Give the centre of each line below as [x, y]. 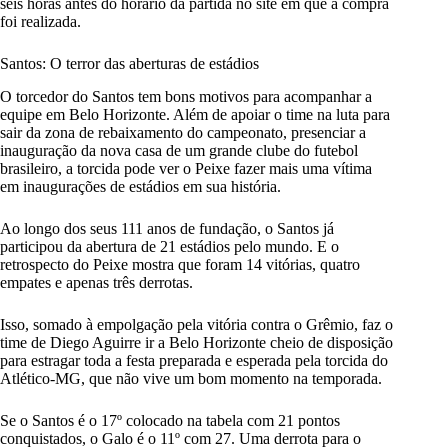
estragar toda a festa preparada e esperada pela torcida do [209, 361]
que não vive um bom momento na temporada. [235, 379]
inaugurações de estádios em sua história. [152, 187]
